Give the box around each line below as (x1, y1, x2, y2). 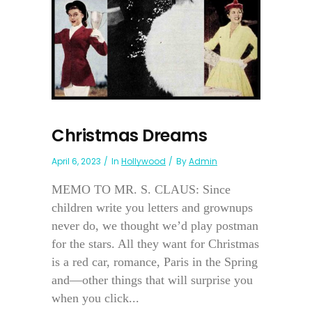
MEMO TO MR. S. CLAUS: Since (52, 182, 231, 196)
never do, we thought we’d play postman (52, 218, 258, 233)
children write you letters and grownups (52, 200, 253, 214)
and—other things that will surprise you (52, 272, 253, 287)
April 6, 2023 (52, 155, 101, 167)
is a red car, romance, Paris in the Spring (52, 254, 258, 269)
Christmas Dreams (52, 123, 207, 147)
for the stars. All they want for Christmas (52, 236, 259, 251)
